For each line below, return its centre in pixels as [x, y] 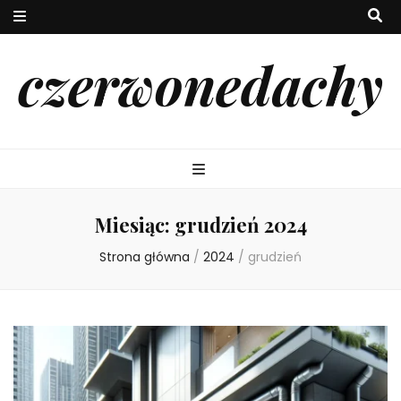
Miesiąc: [134, 225]
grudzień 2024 [240, 225]
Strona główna [145, 257]
